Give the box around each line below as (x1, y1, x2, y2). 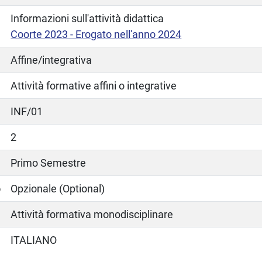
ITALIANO (11, 233, 57, 246)
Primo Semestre (11, 156, 87, 169)
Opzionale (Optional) (11, 182, 105, 195)
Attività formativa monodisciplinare (11, 208, 174, 220)
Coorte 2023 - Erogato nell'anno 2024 (11, 27, 182, 40)
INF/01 (11, 105, 43, 118)
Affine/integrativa (11, 53, 92, 66)
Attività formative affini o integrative (11, 79, 177, 92)
